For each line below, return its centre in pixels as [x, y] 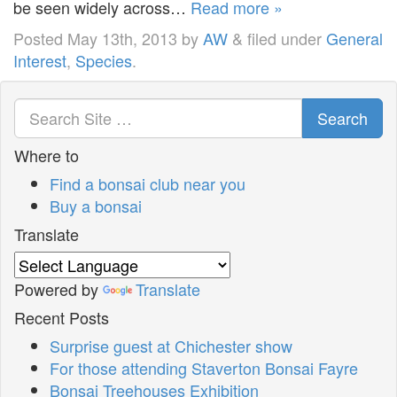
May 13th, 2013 [122, 38]
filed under [284, 38]
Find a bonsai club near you [148, 183]
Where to [47, 155]
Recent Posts [62, 317]
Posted [40, 38]
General [354, 38]
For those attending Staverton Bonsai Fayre [204, 367]
